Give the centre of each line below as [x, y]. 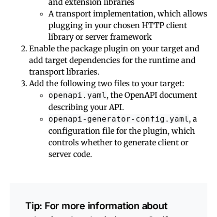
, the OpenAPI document [152, 95]
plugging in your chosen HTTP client [118, 25]
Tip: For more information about [96, 206]
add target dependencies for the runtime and [112, 60]
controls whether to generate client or [118, 142]
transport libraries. [64, 71]
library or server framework [100, 37]
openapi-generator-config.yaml [119, 119]
